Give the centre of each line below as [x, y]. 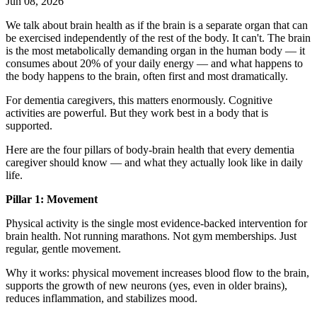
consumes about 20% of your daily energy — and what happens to [154, 64]
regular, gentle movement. [63, 249]
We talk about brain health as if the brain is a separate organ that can [157, 25]
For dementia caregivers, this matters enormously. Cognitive [139, 100]
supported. [29, 126]
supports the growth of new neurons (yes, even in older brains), [146, 286]
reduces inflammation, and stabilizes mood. [102, 299]
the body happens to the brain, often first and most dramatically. [147, 76]
